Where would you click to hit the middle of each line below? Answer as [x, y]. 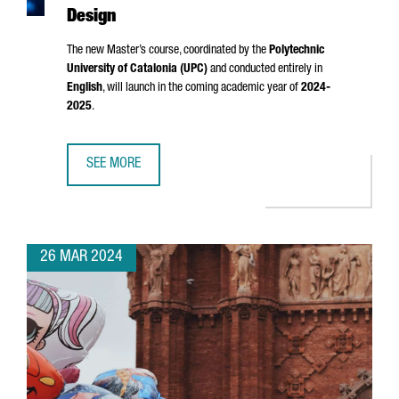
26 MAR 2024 [81, 257]
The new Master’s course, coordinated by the [168, 51]
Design [91, 18]
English [85, 88]
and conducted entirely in [265, 69]
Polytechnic [297, 51]
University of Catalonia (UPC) [137, 69]
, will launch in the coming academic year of [202, 88]
